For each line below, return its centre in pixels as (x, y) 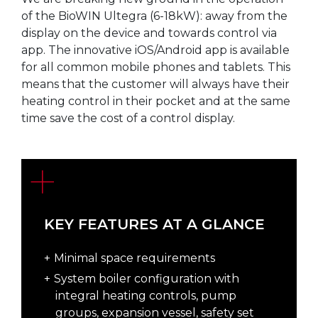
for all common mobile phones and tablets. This (155, 67)
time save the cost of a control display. (128, 119)
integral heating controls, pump (146, 296)
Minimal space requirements (134, 258)
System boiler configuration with (146, 279)
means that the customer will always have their (155, 84)
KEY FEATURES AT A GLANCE (154, 224)
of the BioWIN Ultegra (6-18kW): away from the (154, 16)
